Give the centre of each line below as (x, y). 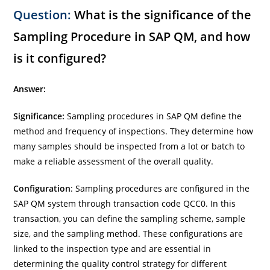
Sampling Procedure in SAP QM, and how (132, 36)
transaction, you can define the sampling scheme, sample (130, 218)
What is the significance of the (162, 14)
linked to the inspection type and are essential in (112, 248)
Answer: (30, 89)
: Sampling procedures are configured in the (160, 188)
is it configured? (60, 58)
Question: (42, 14)
